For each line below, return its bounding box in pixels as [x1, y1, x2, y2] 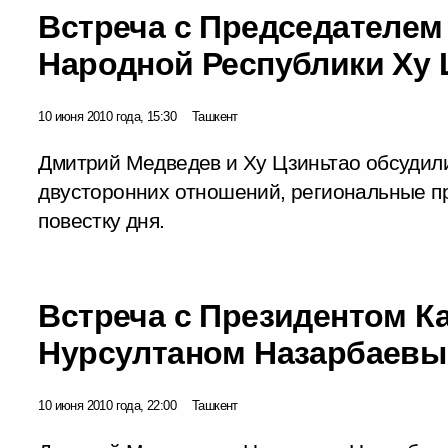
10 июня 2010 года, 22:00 [38, 397, 176, 413]
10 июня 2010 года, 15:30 [38, 108, 176, 124]
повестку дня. [38, 208, 165, 233]
